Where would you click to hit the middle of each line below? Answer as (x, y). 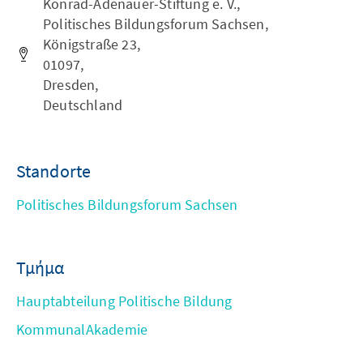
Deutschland (83, 105)
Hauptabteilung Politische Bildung (124, 301)
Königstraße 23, (92, 45)
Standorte (53, 171)
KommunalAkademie (82, 330)
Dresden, (71, 85)
